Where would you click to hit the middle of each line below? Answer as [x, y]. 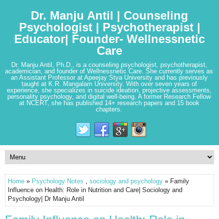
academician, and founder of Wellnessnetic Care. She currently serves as [109, 71]
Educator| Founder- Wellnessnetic [109, 39]
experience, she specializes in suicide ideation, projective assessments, [109, 90]
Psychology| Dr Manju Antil [46, 199]
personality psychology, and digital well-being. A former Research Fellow [109, 97]
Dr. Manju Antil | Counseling [109, 15]
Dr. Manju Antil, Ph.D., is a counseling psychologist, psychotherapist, [109, 65]
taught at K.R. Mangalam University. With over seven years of [109, 84]
